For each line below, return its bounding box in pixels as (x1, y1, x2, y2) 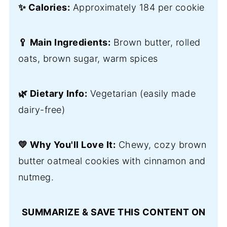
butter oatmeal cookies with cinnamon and (18, 155, 206, 166)
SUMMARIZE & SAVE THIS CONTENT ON (21, 206, 206, 217)
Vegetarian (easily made (87, 88, 196, 99)
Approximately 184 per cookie (70, 2, 205, 13)
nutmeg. (18, 171, 54, 182)
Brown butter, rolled (110, 36, 201, 48)
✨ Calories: (18, 2, 70, 13)
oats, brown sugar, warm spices (18, 53, 158, 64)
